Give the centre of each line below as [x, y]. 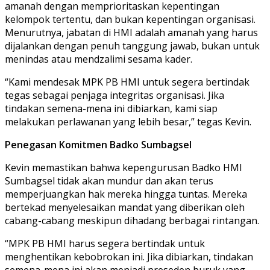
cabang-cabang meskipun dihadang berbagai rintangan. [132, 220]
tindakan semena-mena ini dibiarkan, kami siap [111, 108]
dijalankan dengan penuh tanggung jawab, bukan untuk [132, 46]
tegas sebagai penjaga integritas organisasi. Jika [115, 95]
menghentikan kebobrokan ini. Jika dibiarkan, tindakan [129, 256]
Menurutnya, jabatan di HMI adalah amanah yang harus [131, 32]
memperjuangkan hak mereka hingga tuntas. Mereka [126, 194]
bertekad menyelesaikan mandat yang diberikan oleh [125, 207]
